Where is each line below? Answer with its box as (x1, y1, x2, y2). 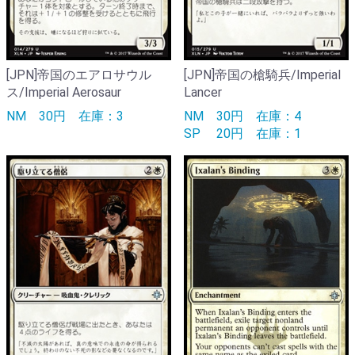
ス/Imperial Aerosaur (6, 84, 121, 100)
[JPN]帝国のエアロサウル (6, 67, 151, 82)
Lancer (184, 84, 222, 100)
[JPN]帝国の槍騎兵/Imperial (184, 67, 341, 82)
